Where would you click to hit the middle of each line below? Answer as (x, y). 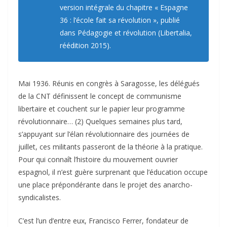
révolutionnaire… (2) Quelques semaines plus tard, (100, 122)
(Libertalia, (174, 33)
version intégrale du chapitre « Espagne (124, 8)
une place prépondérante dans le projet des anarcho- (105, 185)
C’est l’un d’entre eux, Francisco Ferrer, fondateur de (103, 221)
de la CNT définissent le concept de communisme (100, 96)
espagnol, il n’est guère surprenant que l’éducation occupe (113, 172)
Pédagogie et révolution (117, 33)
